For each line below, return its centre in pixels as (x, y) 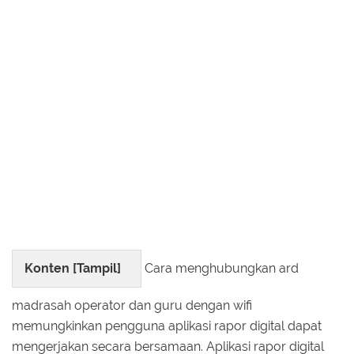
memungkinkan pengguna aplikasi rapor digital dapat (167, 326)
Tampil (97, 268)
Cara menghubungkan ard (220, 268)
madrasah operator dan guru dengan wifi (132, 305)
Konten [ (51, 268)
